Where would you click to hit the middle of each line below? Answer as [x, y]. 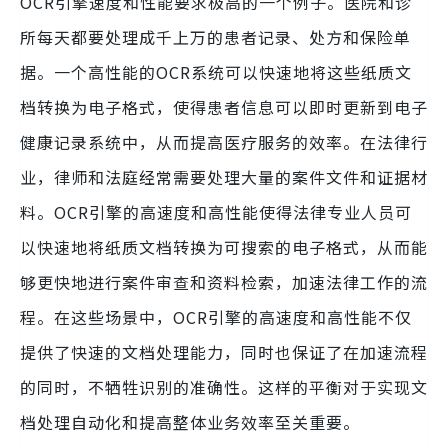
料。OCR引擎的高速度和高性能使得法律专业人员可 [216, 212]
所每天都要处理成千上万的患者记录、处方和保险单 [215, 37]
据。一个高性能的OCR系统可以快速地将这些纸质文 [216, 72]
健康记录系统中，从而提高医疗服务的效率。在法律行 [224, 142]
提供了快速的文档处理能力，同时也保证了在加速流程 [224, 352]
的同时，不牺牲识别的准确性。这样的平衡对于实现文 [224, 387]
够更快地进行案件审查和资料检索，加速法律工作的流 [224, 282]
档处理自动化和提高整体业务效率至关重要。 [190, 422]
